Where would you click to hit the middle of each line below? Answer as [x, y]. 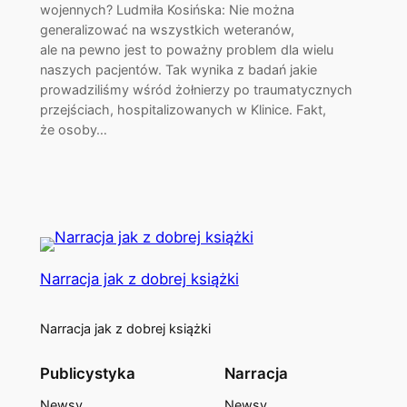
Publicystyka [87, 374]
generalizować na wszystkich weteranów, [167, 29]
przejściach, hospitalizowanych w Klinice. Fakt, [183, 109]
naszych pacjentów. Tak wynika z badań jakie [178, 69]
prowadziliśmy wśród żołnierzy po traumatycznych [196, 89]
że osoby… [73, 129]
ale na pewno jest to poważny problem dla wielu [186, 49]
